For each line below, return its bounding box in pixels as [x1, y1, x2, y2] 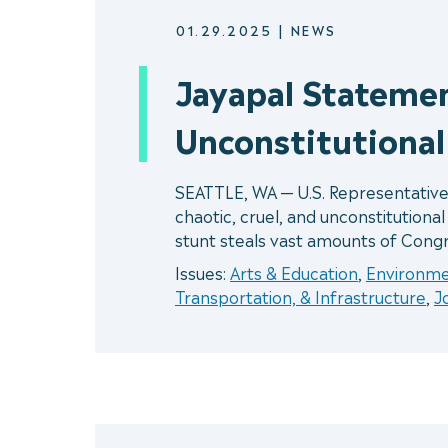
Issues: [175, 260, 230, 285]
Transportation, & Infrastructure [175, 284, 426, 309]
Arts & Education [230, 260, 358, 285]
